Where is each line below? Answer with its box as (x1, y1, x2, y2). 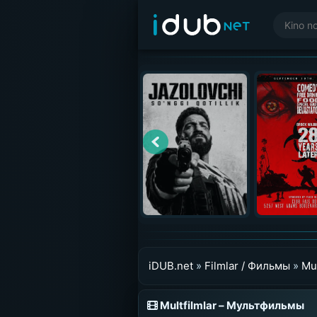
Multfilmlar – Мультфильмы (157, 299, 304, 312)
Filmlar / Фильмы (204, 259, 290, 272)
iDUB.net (148, 259, 193, 272)
